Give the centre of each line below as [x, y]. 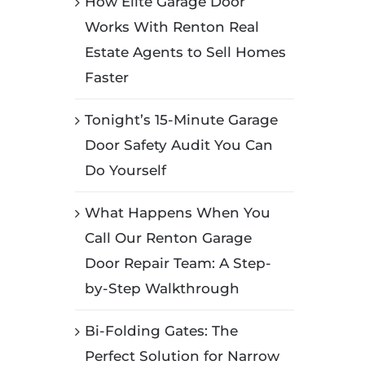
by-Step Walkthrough [162, 288]
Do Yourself [125, 170]
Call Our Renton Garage [168, 237]
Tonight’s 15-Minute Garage [181, 119]
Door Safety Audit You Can [178, 145]
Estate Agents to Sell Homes [185, 52]
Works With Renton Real [172, 26]
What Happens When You [177, 212]
